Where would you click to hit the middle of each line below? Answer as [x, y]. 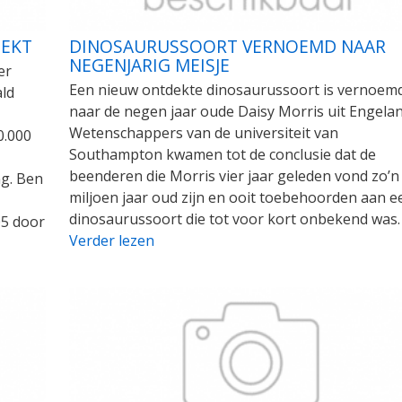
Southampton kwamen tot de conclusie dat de [222, 155]
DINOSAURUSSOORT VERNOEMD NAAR [227, 47]
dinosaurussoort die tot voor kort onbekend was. [234, 219]
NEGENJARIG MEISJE [149, 66]
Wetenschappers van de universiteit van [203, 133]
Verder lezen [111, 241]
